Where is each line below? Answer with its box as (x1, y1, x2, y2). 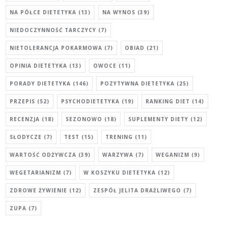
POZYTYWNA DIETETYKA (100, 79, 175, 87)
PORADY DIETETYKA (10, 79, 71, 87)
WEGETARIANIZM (10, 168, 62, 176)
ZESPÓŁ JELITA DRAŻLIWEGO (93, 186, 182, 194)
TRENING (105, 133, 133, 140)
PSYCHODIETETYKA (61, 97, 120, 105)
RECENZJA (10, 115, 40, 123)
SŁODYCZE (10, 133, 42, 140)
